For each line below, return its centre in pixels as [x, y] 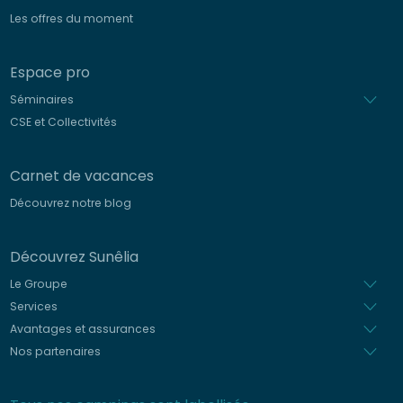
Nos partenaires [55, 351]
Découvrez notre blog [70, 203]
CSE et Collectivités [63, 122]
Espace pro [49, 72]
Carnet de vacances [81, 175]
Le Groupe [38, 284]
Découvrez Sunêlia [74, 256]
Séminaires [41, 99]
